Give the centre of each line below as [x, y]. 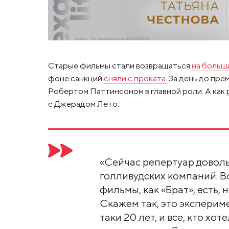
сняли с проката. [135, 78]
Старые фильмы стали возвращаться [120, 65]
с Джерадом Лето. [83, 104]
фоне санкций [76, 78]
